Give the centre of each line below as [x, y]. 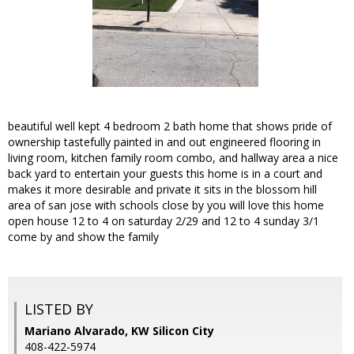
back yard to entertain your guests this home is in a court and [165, 174]
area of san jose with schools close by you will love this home [166, 205]
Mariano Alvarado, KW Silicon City [119, 331]
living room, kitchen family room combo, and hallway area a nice [173, 158]
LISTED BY [59, 309]
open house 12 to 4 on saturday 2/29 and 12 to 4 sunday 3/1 [164, 221]
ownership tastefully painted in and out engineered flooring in [164, 142]
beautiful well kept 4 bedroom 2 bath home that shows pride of [170, 126]
